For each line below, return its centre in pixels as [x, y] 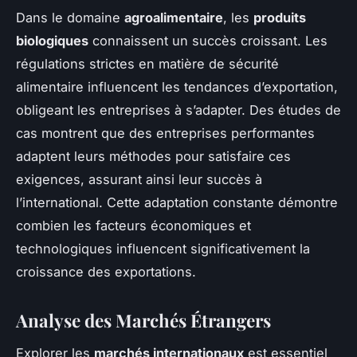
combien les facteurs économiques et [133, 226]
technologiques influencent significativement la [163, 249]
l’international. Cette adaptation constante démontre [177, 203]
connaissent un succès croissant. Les [208, 41]
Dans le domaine [70, 18]
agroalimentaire [174, 18]
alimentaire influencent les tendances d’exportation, [177, 87]
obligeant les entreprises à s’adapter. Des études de [178, 110]
